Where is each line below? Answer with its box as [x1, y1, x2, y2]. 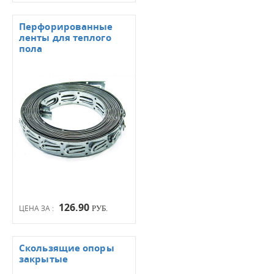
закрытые [19, 253, 68, 266]
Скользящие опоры [19, 242, 114, 255]
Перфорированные [19, 20, 113, 34]
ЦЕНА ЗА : [19, 203, 56, 213]
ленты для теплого [19, 31, 111, 45]
